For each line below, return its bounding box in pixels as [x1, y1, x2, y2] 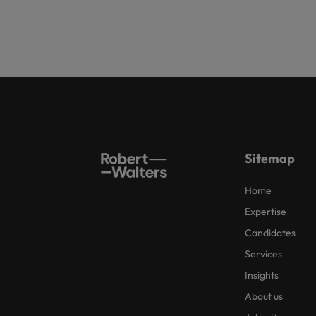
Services [245, 248, 282, 260]
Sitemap [245, 150, 295, 166]
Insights [245, 269, 279, 281]
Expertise [245, 205, 286, 218]
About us [245, 290, 283, 303]
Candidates [245, 226, 296, 239]
